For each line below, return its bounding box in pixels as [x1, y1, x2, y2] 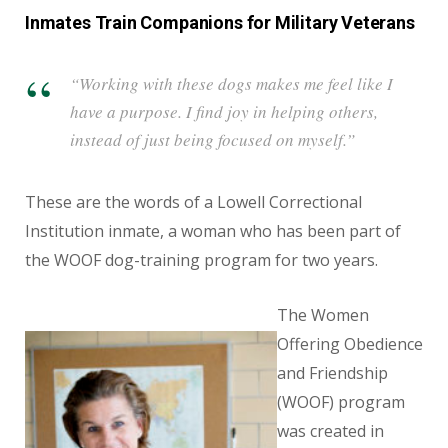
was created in [277, 419, 384, 442]
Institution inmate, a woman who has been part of [25, 219, 401, 242]
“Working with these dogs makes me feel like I [70, 71, 393, 95]
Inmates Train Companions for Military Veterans [25, 11, 415, 33]
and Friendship [277, 361, 388, 384]
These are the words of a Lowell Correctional [25, 190, 362, 213]
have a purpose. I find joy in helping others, [70, 99, 378, 123]
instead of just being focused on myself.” [70, 127, 355, 151]
